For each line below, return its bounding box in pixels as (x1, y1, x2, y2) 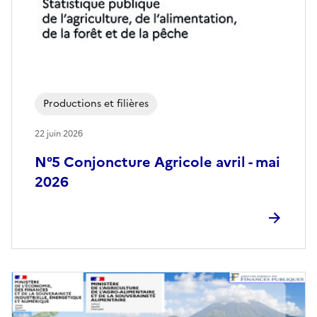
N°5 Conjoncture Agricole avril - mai (35, 151, 280, 173)
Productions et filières (43, 96, 149, 112)
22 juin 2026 (35, 127, 83, 141)
